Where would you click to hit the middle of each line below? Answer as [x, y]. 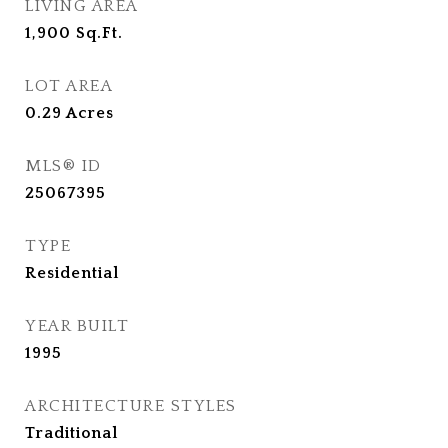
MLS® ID [63, 166]
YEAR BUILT [77, 326]
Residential [72, 273]
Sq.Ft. [99, 33]
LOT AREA [69, 86]
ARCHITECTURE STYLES [131, 406]
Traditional [71, 433]
